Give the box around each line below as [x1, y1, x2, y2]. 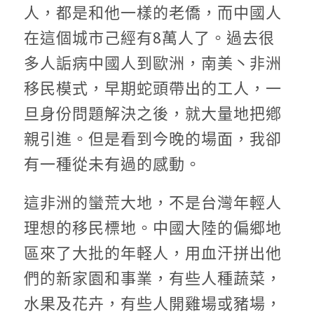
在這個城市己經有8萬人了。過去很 [23, 29, 275, 48]
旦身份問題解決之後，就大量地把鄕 [23, 105, 282, 123]
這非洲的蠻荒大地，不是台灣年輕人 [23, 193, 282, 212]
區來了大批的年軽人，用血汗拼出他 [23, 244, 282, 262]
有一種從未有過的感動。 [23, 156, 201, 174]
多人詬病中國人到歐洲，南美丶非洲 [23, 55, 282, 73]
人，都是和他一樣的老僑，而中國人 [23, 4, 282, 22]
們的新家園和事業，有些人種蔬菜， [23, 269, 282, 287]
